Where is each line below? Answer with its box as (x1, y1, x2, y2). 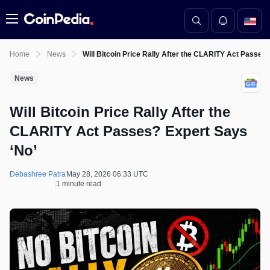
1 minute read (56, 180, 101, 188)
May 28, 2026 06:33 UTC (66, 170, 148, 178)
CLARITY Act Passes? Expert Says (10, 123, 247, 139)
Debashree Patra (10, 170, 66, 178)
